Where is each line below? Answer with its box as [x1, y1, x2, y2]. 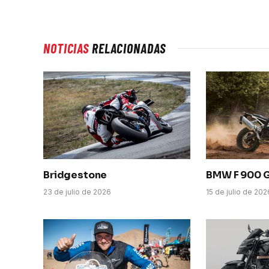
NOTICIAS [43, 40, 89, 56]
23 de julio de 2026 [43, 187, 111, 196]
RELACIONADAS [89, 40, 166, 56]
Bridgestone [43, 168, 107, 181]
